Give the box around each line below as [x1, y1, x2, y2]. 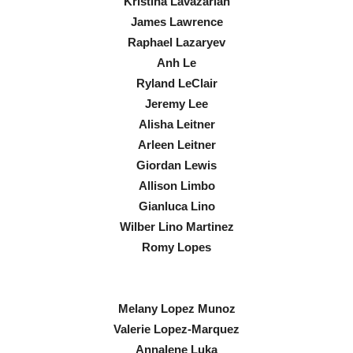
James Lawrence [130, 14, 223, 28]
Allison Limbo [138, 178, 215, 192]
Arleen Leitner [137, 137, 216, 151]
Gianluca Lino [138, 199, 215, 213]
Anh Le [157, 55, 196, 69]
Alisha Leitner [138, 117, 215, 131]
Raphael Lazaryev [128, 35, 225, 49]
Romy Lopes [142, 240, 211, 254]
